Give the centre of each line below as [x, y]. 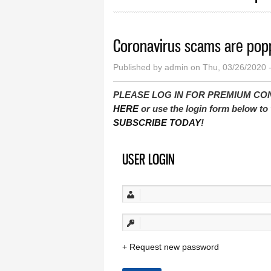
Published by [139, 67]
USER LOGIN [149, 159]
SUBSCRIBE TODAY [157, 122]
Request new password [174, 247]
